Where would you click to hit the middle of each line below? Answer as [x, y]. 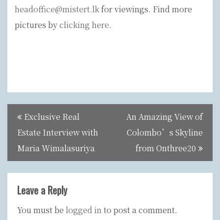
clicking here [84, 25]
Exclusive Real [52, 117]
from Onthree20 [166, 148]
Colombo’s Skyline [165, 133]
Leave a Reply [42, 190]
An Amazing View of [165, 117]
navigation [28, 130]
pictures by [37, 25]
